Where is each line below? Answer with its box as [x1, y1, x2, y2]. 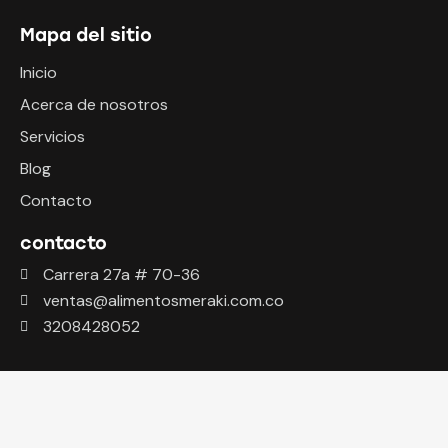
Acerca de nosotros [20, 94, 168, 116]
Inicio [20, 62, 57, 84]
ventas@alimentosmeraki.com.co [42, 290, 284, 312]
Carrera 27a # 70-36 [42, 264, 200, 286]
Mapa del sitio [20, 23, 152, 46]
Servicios [20, 126, 85, 148]
